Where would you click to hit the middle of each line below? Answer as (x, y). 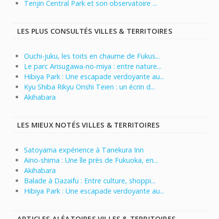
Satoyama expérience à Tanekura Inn (84, 150)
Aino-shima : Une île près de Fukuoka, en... (91, 160)
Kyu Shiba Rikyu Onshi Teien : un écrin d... (89, 87)
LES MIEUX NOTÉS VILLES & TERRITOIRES (88, 125)
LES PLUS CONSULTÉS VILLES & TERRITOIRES (95, 31)
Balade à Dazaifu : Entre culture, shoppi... (90, 181)
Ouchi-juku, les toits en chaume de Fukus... (92, 56)
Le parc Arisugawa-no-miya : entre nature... (93, 66)
